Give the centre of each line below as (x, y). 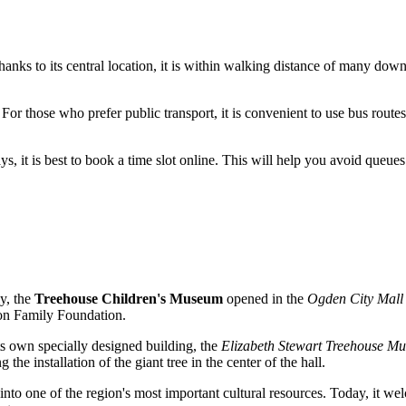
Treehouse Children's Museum (129, 299)
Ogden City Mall (355, 299)
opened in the (265, 299)
